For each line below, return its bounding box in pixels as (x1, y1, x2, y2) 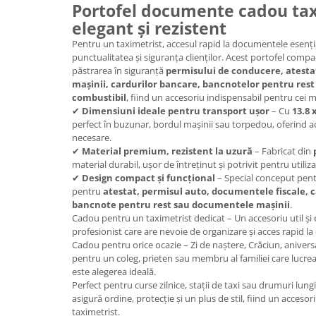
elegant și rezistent (72, 17, 226, 39)
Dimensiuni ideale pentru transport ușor (82, 104, 269, 117)
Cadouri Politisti (11, 6, 89, 19)
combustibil (72, 91, 126, 104)
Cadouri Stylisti (11, 93, 85, 107)
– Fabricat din (253, 145, 313, 157)
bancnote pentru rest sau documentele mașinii (72, 198, 290, 211)
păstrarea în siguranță (72, 64, 166, 77)
